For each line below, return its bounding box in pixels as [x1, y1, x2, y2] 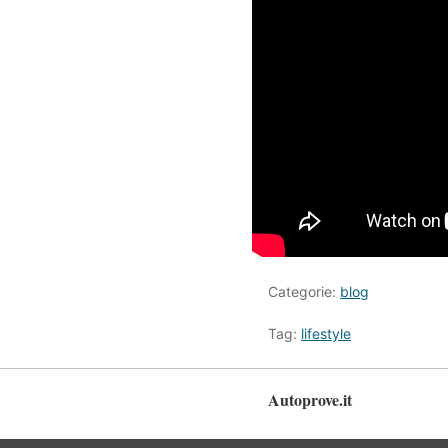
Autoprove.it [268, 388, 352, 412]
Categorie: [268, 283, 340, 301]
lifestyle [301, 325, 351, 343]
